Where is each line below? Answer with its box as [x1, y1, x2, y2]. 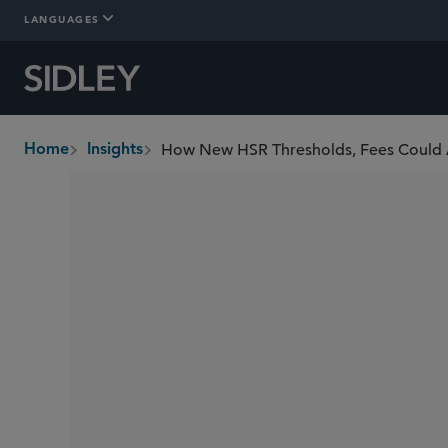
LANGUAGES [24, 11, 100, 26]
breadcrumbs [24, 151, 121, 171]
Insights [87, 142, 143, 158]
